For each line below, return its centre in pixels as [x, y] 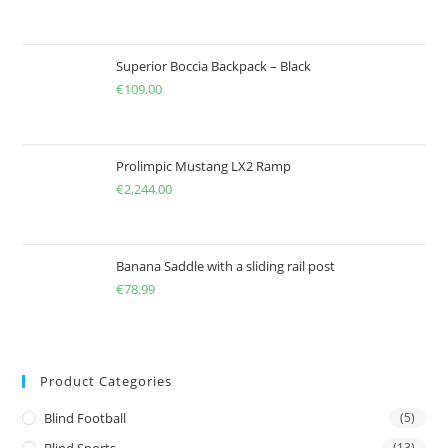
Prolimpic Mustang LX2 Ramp [204, 166]
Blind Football [85, 418]
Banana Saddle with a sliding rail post [226, 266]
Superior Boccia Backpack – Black [214, 66]
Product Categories [106, 381]
